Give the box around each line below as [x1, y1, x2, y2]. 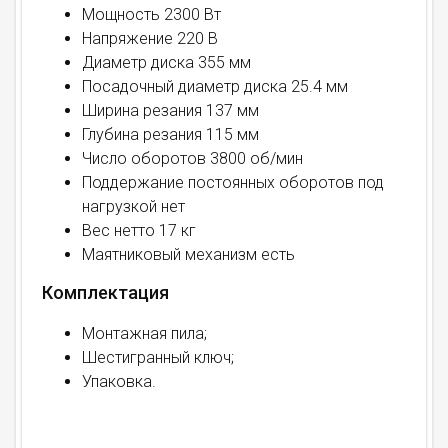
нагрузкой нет [82, 197, 185, 217]
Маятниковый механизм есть [82, 245, 295, 265]
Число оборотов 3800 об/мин [82, 149, 303, 169]
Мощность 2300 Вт [82, 5, 221, 25]
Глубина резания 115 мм [82, 125, 259, 145]
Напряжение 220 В [82, 29, 218, 49]
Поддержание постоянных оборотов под [82, 173, 384, 193]
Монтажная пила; [82, 324, 207, 344]
